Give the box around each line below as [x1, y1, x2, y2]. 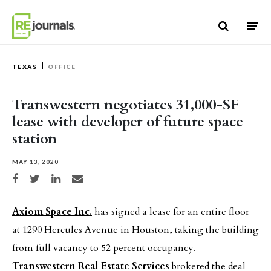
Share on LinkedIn [51, 174, 96, 180]
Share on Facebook [11, 174, 57, 180]
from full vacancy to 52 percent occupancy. [12, 241, 196, 255]
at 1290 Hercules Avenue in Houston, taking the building [12, 223, 259, 237]
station [12, 129, 57, 149]
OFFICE [48, 63, 76, 70]
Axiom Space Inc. [12, 205, 92, 218]
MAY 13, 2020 [12, 158, 59, 165]
